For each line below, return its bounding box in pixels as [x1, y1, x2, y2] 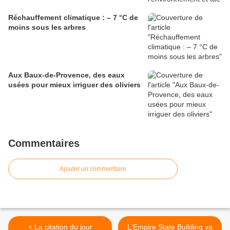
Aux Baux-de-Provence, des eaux [8, 71, 125, 80]
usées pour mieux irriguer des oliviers [8, 81, 141, 89]
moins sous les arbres [8, 23, 86, 32]
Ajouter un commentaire [60, 165, 126, 173]
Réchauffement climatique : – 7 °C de [8, 13, 138, 22]
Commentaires [8, 138, 80, 149]
